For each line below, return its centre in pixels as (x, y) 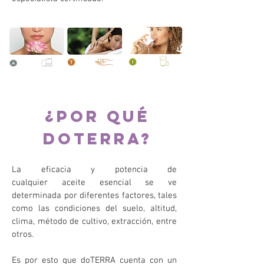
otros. (24, 235)
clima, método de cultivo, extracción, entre (94, 222)
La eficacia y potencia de (94, 170)
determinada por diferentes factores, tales (94, 196)
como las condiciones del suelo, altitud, (94, 209)
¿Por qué (97, 116)
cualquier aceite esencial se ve (94, 183)
